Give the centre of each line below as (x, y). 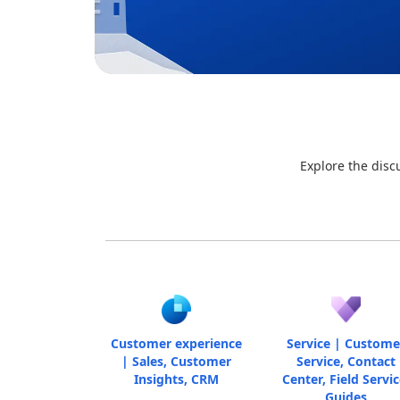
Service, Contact (346, 361)
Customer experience (177, 343)
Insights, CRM (177, 379)
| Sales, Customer (177, 361)
